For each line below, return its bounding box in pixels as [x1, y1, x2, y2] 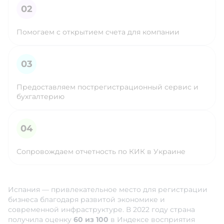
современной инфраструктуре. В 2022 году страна [8, 205, 195, 214]
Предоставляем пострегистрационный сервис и [16, 82, 198, 92]
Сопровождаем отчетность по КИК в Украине [16, 147, 185, 156]
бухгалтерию [16, 92, 64, 101]
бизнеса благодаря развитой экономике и [8, 195, 165, 204]
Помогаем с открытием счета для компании [16, 27, 179, 37]
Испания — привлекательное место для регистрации [8, 185, 207, 194]
